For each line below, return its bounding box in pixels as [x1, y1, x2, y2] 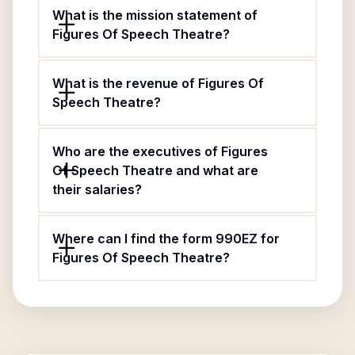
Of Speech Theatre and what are [52, 162, 258, 178]
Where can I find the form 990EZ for [52, 231, 280, 246]
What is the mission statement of [52, 7, 258, 23]
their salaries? [52, 181, 142, 197]
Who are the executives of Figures [52, 143, 268, 159]
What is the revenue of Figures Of [52, 75, 264, 91]
